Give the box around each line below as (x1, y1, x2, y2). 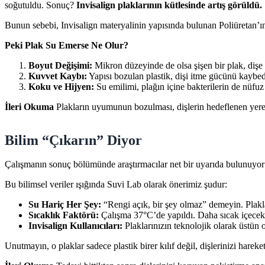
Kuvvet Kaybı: (28, 70, 87, 81)
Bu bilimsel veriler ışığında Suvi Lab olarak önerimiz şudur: (5, 179, 227, 189)
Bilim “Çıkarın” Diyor (5, 132, 142, 148)
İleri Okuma (5, 101, 54, 112)
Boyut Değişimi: (28, 60, 92, 70)
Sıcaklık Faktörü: (28, 209, 99, 220)
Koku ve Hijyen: (28, 81, 94, 92)
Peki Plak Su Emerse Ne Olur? (5, 40, 128, 50)
